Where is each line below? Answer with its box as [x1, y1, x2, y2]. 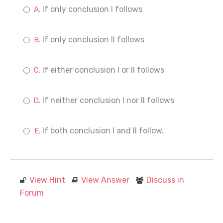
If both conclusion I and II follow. [42, 126, 164, 135]
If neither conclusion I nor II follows [42, 96, 174, 105]
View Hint [29, 175, 65, 185]
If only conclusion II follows [42, 35, 144, 44]
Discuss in [146, 175, 184, 185]
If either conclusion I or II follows [42, 65, 164, 75]
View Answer [81, 175, 129, 185]
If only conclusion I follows [42, 4, 142, 14]
